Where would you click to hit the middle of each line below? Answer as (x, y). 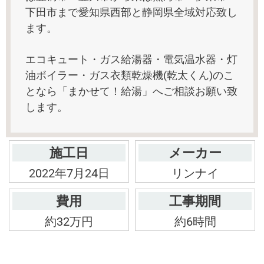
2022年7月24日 (69, 173)
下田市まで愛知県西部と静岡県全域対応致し (131, 12)
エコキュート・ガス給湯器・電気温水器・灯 (131, 59)
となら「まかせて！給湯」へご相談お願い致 (131, 91)
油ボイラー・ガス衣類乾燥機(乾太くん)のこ (130, 75)
